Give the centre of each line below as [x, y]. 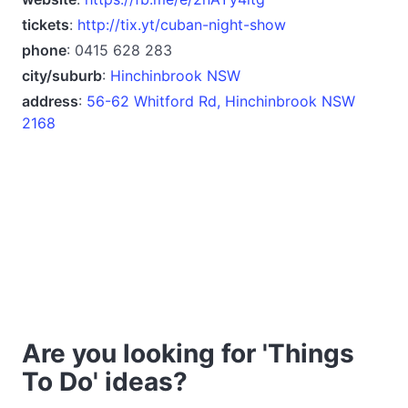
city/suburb [62, 75]
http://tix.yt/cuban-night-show [182, 24]
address [50, 101]
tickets [46, 24]
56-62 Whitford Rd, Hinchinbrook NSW [221, 101]
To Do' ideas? [105, 381]
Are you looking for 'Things [188, 353]
